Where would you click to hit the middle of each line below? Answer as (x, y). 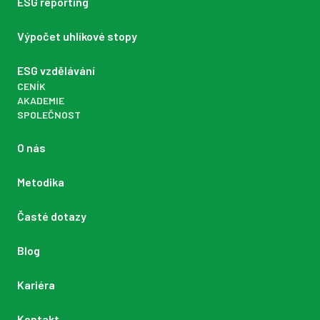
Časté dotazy (52, 216)
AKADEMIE (41, 101)
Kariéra (36, 285)
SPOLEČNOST (49, 115)
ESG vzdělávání (56, 71)
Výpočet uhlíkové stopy (77, 36)
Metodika (41, 182)
